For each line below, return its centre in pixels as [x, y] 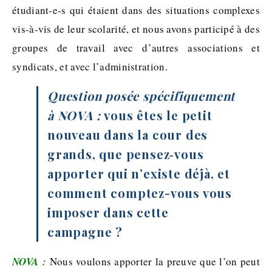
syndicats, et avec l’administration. [90, 66]
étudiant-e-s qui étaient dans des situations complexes [136, 10]
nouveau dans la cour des [128, 134]
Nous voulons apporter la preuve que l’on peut [153, 261]
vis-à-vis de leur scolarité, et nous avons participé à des [136, 29]
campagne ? [85, 231]
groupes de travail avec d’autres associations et [136, 47]
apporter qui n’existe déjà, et [139, 173]
